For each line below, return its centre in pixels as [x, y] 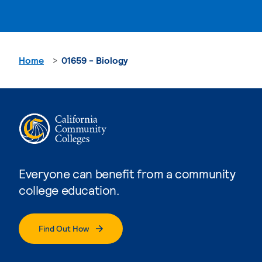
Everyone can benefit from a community [127, 173]
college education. [69, 189]
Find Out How [64, 228]
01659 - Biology [95, 60]
